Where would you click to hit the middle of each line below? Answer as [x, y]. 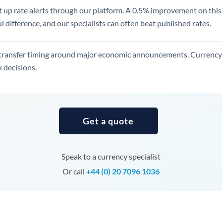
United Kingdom [94, 28]
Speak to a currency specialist [111, 156]
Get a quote [109, 121]
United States [89, 48]
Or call [74, 171]
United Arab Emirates [102, 8]
